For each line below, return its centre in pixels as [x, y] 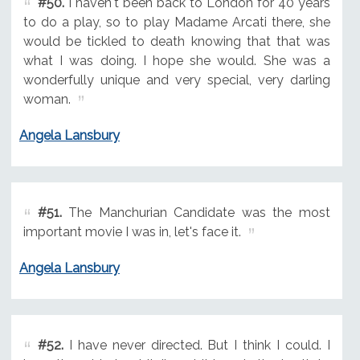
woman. [47, 100]
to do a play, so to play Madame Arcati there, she [176, 22]
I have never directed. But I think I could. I [196, 345]
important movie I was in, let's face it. [132, 232]
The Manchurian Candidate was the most [196, 213]
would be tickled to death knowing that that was [176, 42]
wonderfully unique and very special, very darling [176, 80]
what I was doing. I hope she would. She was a [176, 61]
